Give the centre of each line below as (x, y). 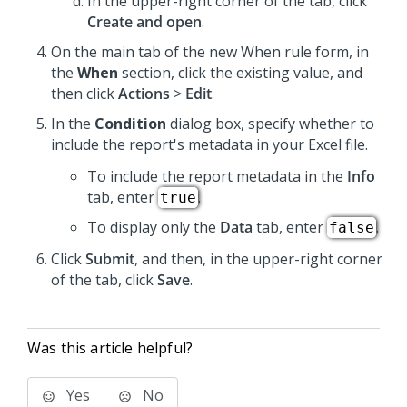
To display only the (154, 227)
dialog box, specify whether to (270, 124)
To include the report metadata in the (217, 176)
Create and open (144, 22)
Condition (130, 124)
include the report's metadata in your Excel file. (209, 144)
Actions (144, 94)
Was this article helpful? (110, 348)
